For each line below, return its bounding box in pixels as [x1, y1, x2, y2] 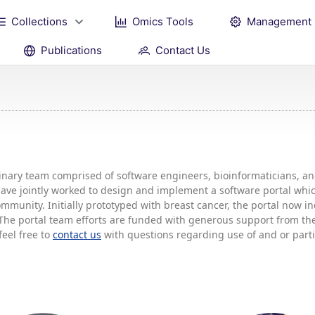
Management [247, 14, 311, 28]
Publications [41, 43, 102, 57]
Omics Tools [132, 14, 193, 28]
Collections [11, 14, 67, 28]
